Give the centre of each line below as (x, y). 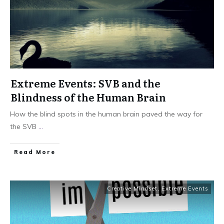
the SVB (24, 127)
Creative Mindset (132, 189)
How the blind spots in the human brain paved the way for (106, 114)
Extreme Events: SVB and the (85, 83)
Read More (35, 152)
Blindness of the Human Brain (88, 97)
